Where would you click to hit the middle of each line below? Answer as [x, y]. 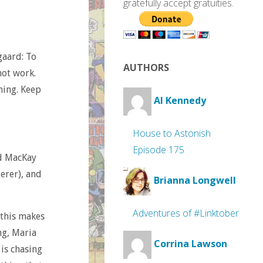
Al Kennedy [180, 101]
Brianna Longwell [195, 181]
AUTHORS [146, 68]
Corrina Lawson [190, 244]
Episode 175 [159, 150]
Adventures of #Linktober [186, 213]
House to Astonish [172, 133]
